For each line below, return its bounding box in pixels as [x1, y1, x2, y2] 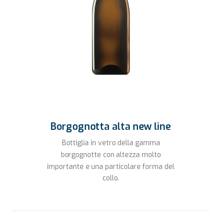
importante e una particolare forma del [47, 162, 175, 171]
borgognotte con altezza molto [61, 150, 161, 160]
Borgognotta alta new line [51, 119, 171, 133]
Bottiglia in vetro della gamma [61, 138, 160, 148]
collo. [103, 173, 119, 183]
